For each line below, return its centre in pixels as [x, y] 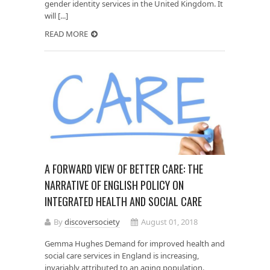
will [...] [56, 16]
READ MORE [66, 34]
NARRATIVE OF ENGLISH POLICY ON [114, 185]
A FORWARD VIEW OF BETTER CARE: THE [124, 168]
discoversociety [92, 221]
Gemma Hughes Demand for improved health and [135, 243]
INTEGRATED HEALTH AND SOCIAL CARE [123, 201]
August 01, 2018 [169, 221]
